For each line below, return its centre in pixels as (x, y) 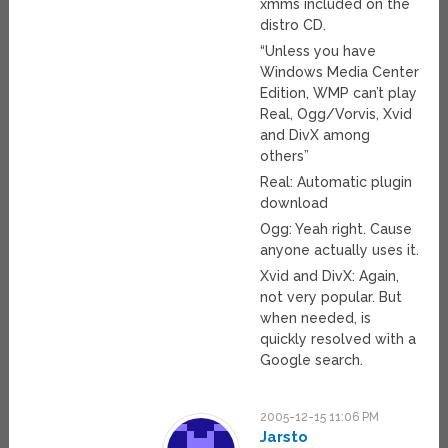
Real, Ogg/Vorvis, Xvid (336, 114)
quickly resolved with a (338, 339)
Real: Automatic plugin (336, 182)
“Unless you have (318, 51)
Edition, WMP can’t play (339, 93)
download (294, 203)
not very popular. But (331, 297)
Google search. (312, 360)
